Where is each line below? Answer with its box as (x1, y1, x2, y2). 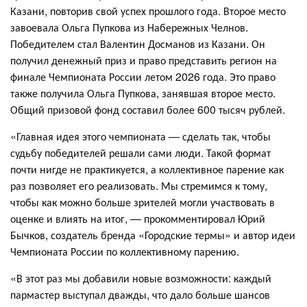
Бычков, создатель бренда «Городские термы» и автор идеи (10, 227, 295, 243)
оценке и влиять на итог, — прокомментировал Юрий (10, 210, 265, 227)
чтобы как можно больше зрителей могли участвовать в (10, 194, 275, 210)
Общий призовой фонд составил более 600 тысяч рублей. (10, 101, 285, 118)
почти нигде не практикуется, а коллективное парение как (10, 161, 284, 177)
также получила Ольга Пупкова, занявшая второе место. (10, 85, 275, 101)
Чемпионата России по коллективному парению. (10, 243, 239, 260)
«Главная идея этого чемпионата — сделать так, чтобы (10, 128, 271, 145)
